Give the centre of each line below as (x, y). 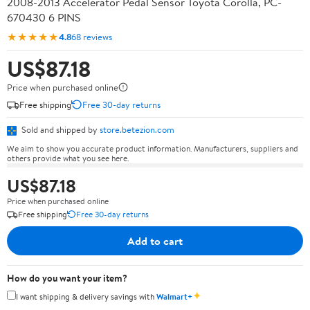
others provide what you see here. (68, 158)
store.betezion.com (137, 129)
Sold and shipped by (60, 129)
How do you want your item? (67, 278)
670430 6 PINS (44, 17)
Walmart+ (174, 296)
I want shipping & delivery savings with (86, 296)
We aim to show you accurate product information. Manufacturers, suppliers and (153, 148)
